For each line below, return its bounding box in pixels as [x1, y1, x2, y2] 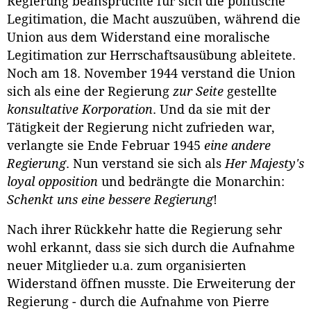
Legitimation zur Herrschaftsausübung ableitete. [7, 48, 296, 62]
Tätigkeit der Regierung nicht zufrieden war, [7, 120, 275, 135]
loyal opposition [7, 174, 98, 189]
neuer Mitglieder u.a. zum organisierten [7, 259, 246, 274]
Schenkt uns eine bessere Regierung [7, 192, 213, 207]
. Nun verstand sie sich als [66, 156, 225, 171]
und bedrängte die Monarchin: [98, 174, 285, 189]
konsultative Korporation [7, 102, 153, 117]
